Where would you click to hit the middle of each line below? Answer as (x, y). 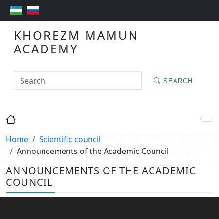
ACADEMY (46, 49)
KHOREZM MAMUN (76, 35)
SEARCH (177, 81)
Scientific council (70, 140)
